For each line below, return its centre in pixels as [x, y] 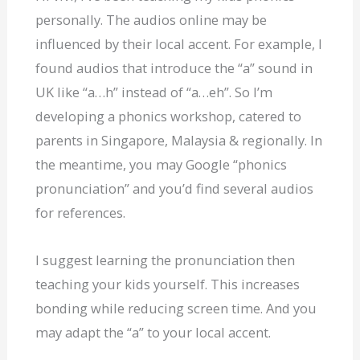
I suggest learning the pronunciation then [166, 260]
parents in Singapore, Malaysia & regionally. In [179, 140]
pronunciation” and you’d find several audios [175, 188]
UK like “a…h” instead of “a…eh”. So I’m [154, 92]
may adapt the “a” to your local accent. [153, 332]
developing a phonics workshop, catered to [169, 116]
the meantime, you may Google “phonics [162, 164]
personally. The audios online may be [151, 19]
